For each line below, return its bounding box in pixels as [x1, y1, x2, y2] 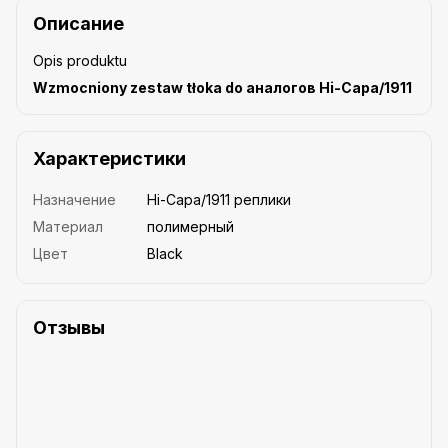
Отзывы [33, 316, 105, 338]
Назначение [33, 190, 116, 208]
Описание [33, 12, 124, 34]
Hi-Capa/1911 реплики [147, 190, 291, 208]
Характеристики [33, 147, 186, 169]
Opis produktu [33, 51, 127, 69]
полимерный [147, 217, 234, 235]
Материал [33, 217, 103, 235]
